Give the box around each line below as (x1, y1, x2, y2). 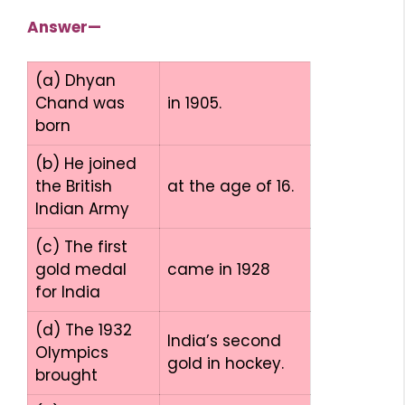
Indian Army (35, 198, 129, 220)
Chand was (35, 92, 125, 114)
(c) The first (35, 236, 127, 258)
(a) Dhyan (35, 70, 116, 91)
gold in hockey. (167, 353, 284, 374)
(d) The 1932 (35, 319, 132, 341)
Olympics (35, 342, 108, 363)
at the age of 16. (167, 175, 294, 197)
